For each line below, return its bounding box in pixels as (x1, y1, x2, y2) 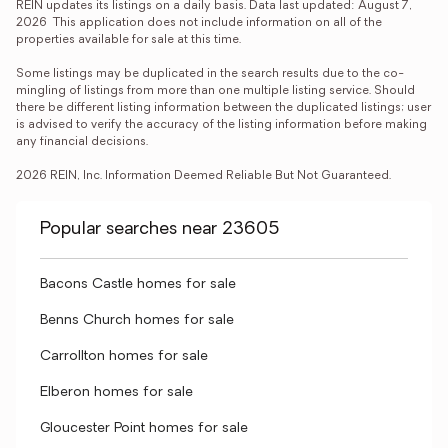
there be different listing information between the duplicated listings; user (16, 102, 431, 114)
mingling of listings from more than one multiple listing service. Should (16, 85, 415, 97)
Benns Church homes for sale (40, 313, 234, 328)
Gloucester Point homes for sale (40, 421, 248, 436)
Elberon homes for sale (40, 385, 193, 400)
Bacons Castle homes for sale (40, 277, 236, 292)
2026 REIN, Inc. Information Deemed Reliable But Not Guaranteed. (16, 170, 391, 182)
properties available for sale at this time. (16, 34, 241, 46)
